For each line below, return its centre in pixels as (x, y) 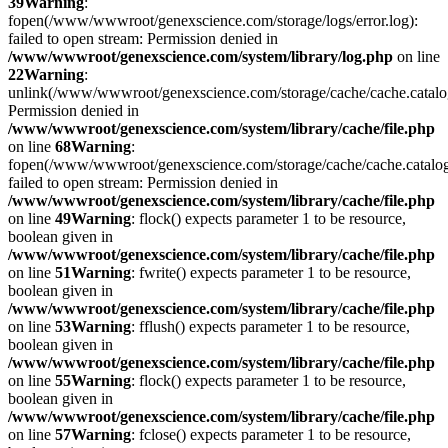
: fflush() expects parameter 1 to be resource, (270, 326)
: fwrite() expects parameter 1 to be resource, (271, 272)
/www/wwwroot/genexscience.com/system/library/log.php (200, 56)
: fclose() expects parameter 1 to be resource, (271, 434)
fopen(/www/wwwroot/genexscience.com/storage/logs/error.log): (213, 20)
